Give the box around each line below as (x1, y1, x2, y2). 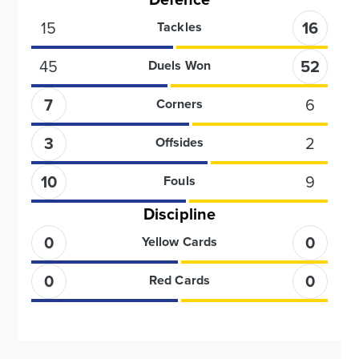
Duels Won (148, 56, 211, 75)
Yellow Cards (141, 232, 218, 252)
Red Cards (149, 271, 210, 290)
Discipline (143, 202, 216, 226)
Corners (155, 95, 204, 114)
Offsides (155, 133, 204, 152)
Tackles (157, 18, 202, 37)
